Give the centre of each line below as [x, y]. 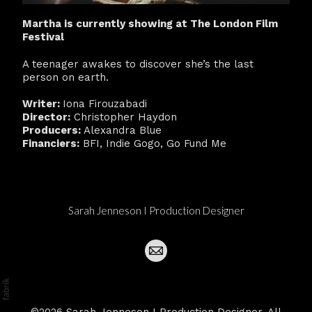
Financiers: [51, 143]
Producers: [52, 130]
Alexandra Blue [121, 130]
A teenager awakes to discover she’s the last [138, 64]
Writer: [42, 103]
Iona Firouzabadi [105, 103]
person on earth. [65, 77]
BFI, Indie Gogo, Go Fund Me [153, 143]
